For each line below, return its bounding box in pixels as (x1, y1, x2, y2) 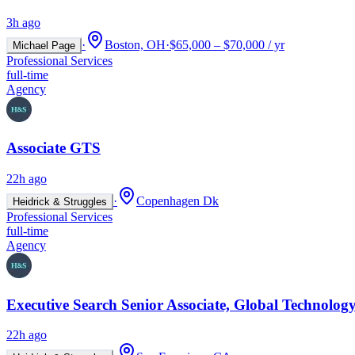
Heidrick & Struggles (13, 196, 107, 208)
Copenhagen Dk (136, 194, 219, 208)
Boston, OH (105, 37, 166, 52)
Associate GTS (6, 139, 101, 157)
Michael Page (13, 39, 75, 52)
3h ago (6, 15, 40, 29)
